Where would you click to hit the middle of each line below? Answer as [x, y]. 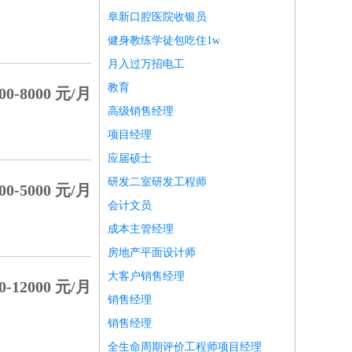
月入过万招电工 [146, 64]
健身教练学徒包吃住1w [164, 40]
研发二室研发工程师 [157, 182]
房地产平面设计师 [152, 253]
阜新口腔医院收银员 [157, 17]
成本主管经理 [141, 229]
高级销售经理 [141, 111]
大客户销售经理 [146, 276]
